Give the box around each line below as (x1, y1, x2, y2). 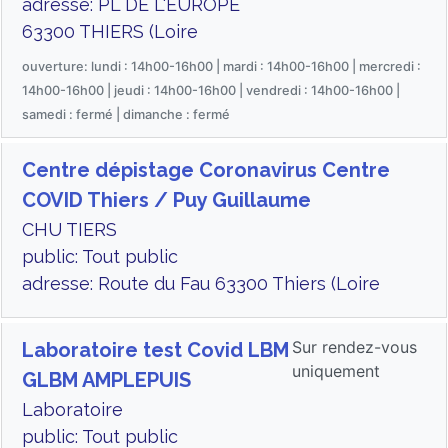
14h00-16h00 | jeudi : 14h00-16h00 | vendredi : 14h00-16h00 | (22, 83, 400, 98)
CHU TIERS (22, 219, 117, 240)
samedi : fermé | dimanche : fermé (22, 107, 230, 122)
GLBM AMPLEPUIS (22, 368, 191, 392)
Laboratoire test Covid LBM (22, 338, 289, 362)
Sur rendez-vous (292, 337, 418, 357)
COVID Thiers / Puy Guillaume (22, 188, 311, 212)
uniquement (292, 361, 381, 381)
